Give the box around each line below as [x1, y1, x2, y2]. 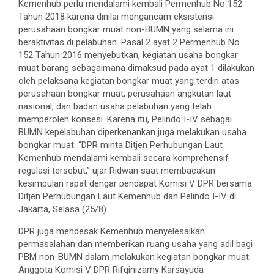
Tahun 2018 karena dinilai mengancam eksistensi [18, 10, 214, 22]
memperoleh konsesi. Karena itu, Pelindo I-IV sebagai [18, 113, 232, 125]
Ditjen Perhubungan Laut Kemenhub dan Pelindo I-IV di [18, 190, 236, 202]
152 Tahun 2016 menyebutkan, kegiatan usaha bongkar [18, 49, 238, 61]
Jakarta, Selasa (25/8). [18, 203, 108, 215]
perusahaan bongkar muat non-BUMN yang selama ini [18, 23, 234, 35]
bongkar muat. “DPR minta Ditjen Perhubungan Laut [18, 139, 223, 150]
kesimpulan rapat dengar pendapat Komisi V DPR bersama [18, 177, 252, 189]
